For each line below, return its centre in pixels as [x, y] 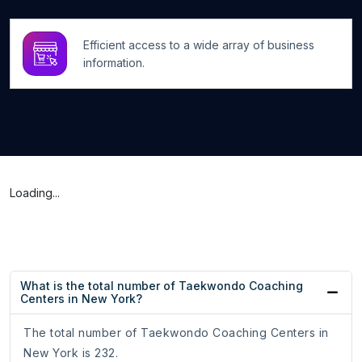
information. [114, 62]
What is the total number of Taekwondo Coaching [162, 286]
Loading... [35, 193]
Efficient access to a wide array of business [199, 44]
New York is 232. [71, 353]
